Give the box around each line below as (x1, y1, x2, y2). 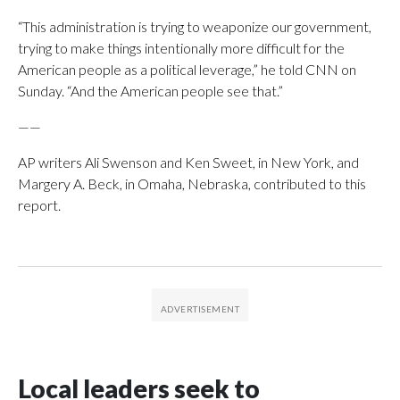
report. (18, 196, 61, 213)
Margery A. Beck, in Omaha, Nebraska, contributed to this (18, 174, 366, 192)
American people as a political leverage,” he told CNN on (18, 60, 356, 78)
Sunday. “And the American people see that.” (18, 81, 283, 99)
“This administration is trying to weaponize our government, (18, 17, 371, 35)
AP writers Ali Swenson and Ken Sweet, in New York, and (18, 153, 359, 171)
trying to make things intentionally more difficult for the (18, 38, 345, 56)
